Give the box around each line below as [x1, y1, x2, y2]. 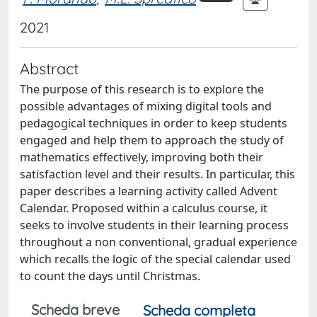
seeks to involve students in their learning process [20, 217, 289, 233]
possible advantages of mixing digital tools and [20, 98, 272, 114]
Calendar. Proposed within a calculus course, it [20, 200, 267, 216]
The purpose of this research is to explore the [20, 81, 264, 97]
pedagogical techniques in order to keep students [20, 115, 287, 131]
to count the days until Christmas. [20, 268, 200, 284]
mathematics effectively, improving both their [20, 149, 263, 165]
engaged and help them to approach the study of [20, 132, 284, 148]
